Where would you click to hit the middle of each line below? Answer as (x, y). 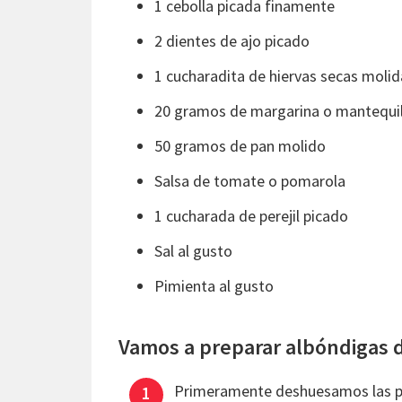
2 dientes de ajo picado (232, 40)
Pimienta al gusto (214, 285)
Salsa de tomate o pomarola (250, 180)
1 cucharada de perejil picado (251, 215)
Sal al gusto (193, 250)
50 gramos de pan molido (240, 145)
